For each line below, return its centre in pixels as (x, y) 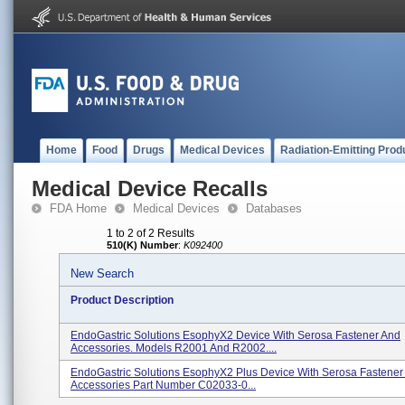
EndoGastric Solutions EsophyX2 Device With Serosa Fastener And (235, 335)
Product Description (122, 300)
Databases (274, 208)
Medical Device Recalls (150, 188)
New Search (102, 273)
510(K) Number (142, 245)
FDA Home (78, 208)
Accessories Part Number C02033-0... (163, 385)
